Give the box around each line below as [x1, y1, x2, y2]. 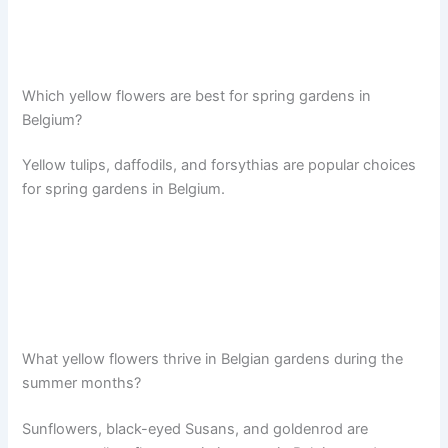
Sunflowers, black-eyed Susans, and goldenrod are [22, 419, 369, 438]
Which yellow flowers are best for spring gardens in [22, 86, 372, 105]
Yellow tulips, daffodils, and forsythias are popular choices [22, 156, 417, 175]
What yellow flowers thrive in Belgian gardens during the [22, 349, 404, 368]
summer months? [22, 373, 142, 392]
